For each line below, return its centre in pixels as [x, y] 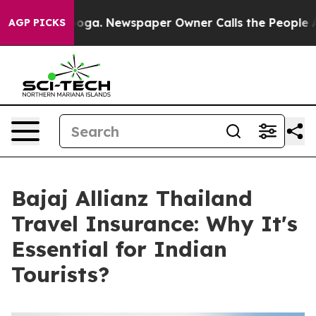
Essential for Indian [119, 249]
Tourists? [60, 274]
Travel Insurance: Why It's [154, 224]
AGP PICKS [37, 23]
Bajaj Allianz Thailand [132, 198]
